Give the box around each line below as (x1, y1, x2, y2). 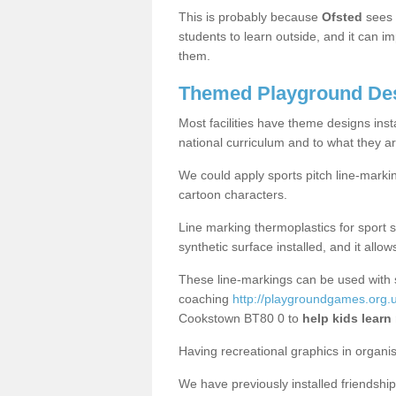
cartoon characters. (179, 187, 287, 202)
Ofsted (322, 9, 362, 24)
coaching (179, 291, 232, 306)
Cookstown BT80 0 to (179, 310, 302, 325)
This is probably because (179, 9, 322, 24)
